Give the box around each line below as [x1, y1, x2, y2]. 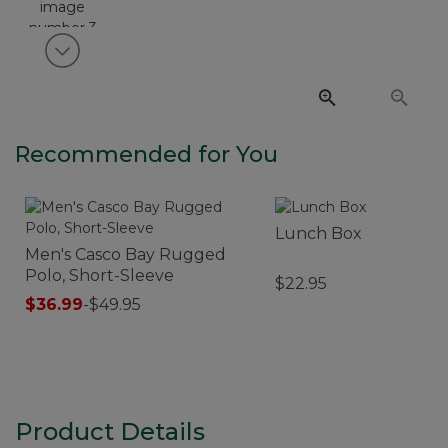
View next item [78, 50, 184, 69]
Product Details [15, 416, 205, 446]
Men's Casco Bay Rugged [25, 244, 226, 264]
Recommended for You [15, 140, 278, 168]
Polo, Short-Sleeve [25, 265, 174, 285]
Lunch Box [275, 223, 362, 243]
